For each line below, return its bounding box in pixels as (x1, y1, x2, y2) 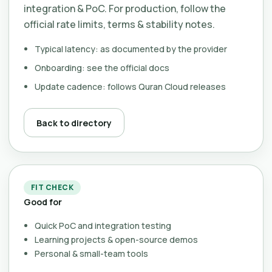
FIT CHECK (31, 182, 74, 192)
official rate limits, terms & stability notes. (24, 18, 215, 31)
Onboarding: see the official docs (35, 62, 169, 73)
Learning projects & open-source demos (35, 234, 198, 245)
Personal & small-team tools (35, 248, 148, 259)
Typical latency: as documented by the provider (35, 43, 227, 55)
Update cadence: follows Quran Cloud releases (35, 81, 226, 92)
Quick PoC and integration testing (35, 220, 171, 231)
